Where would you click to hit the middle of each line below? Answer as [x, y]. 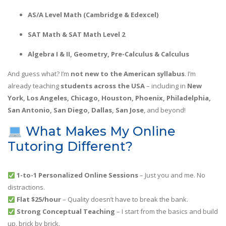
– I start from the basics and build [166, 212]
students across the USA [103, 86]
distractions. [26, 187]
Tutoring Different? [70, 147]
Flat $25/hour [39, 200]
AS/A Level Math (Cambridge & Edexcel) [93, 15]
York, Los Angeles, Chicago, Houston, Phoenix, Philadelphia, [109, 98]
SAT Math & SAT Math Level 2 [76, 35]
